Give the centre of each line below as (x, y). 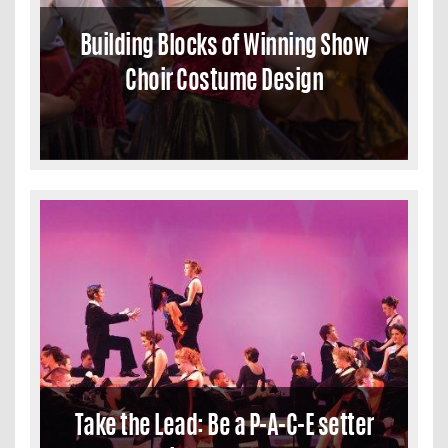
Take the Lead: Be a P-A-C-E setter (224, 424)
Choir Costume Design (224, 79)
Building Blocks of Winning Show (224, 44)
